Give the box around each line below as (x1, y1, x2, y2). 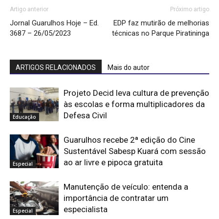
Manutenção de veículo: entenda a (64, 182, 188, 192)
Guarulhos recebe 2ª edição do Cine (64, 135, 195, 145)
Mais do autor (108, 64, 150, 72)
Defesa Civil (64, 110, 107, 121)
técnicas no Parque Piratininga (112, 29, 209, 38)
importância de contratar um (64, 193, 169, 203)
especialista (64, 204, 108, 215)
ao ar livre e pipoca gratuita (64, 157, 163, 168)
